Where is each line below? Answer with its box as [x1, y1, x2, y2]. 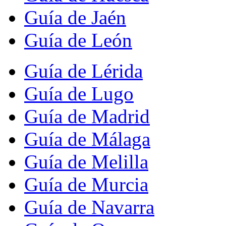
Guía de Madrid [24, 105, 150, 127]
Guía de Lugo [24, 82, 134, 104]
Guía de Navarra [24, 196, 154, 218]
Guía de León [24, 29, 132, 51]
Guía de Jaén [24, 6, 126, 28]
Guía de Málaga [24, 128, 150, 150]
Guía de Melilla [24, 150, 148, 173]
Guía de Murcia [24, 173, 148, 195]
